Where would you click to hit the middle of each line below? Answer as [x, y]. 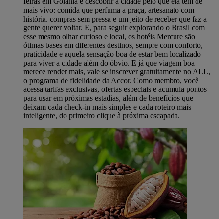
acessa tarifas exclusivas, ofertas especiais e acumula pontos [115, 89]
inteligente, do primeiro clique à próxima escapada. [102, 115]
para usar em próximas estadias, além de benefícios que [108, 98]
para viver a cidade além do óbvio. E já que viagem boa [109, 63]
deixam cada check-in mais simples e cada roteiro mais [107, 107]
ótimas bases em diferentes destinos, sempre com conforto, [113, 45]
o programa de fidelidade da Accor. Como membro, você [111, 80]
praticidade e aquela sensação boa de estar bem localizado [112, 54]
